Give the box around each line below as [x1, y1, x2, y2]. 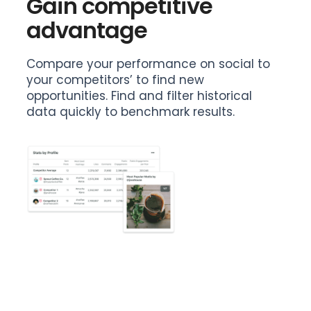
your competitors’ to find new [26, 71, 205, 88]
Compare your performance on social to [26, 55, 271, 72]
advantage [26, 14, 148, 46]
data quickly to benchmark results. [26, 103, 235, 120]
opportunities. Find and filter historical [26, 87, 253, 104]
